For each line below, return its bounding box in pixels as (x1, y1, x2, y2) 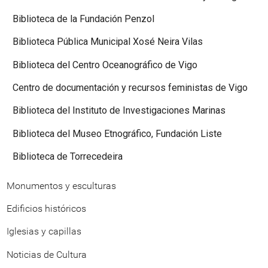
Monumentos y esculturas (7, 179, 116, 191)
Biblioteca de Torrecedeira (13, 151, 123, 163)
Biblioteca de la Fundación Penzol (13, 13, 154, 25)
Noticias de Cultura (7, 248, 87, 260)
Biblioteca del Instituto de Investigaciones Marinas (13, 105, 226, 117)
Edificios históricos (7, 202, 86, 214)
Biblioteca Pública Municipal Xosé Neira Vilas (13, 36, 203, 48)
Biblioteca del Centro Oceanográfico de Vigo (13, 59, 197, 71)
